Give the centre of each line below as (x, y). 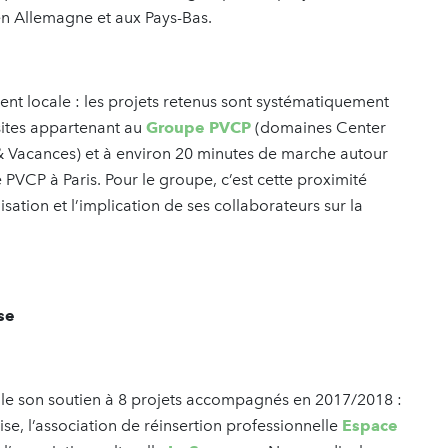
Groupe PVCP (198, 128)
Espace (370, 426)
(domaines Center (318, 128)
